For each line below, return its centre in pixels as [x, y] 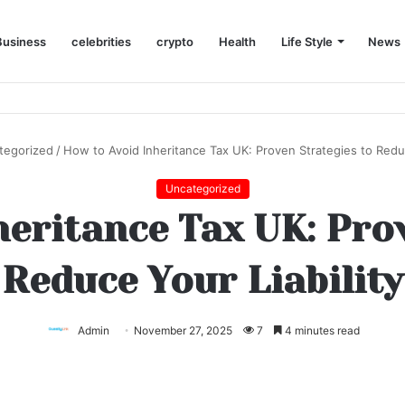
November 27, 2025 [183, 330]
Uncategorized [202, 188]
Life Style [307, 42]
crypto [175, 42]
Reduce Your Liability [202, 280]
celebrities [101, 42]
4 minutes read [321, 330]
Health [237, 42]
